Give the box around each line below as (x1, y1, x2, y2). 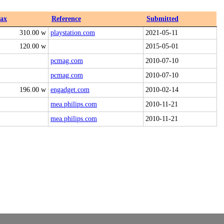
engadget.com (50, 86, 89, 93)
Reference (51, 15, 81, 22)
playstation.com (50, 29, 95, 36)
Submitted (146, 15, 178, 22)
